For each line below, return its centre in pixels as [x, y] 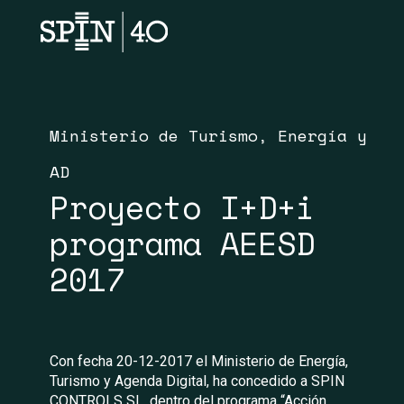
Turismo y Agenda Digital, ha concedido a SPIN [197, 381]
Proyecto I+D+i [182, 207]
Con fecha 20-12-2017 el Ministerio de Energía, [199, 361]
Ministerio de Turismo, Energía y [208, 135]
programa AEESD [182, 243]
